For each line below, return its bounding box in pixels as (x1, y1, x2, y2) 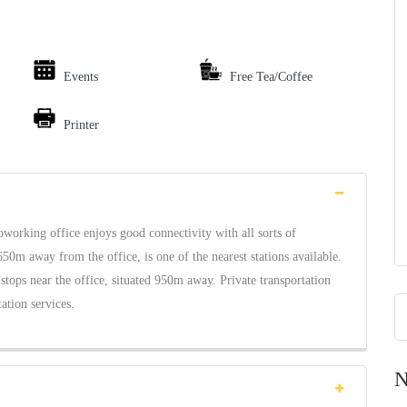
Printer (64, 118, 99, 133)
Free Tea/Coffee (229, 70, 313, 84)
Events (64, 70, 98, 84)
